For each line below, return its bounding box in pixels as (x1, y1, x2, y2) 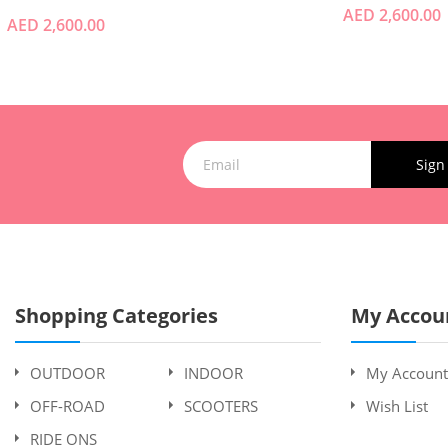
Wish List (366, 395, 428, 416)
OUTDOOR (30, 362, 105, 383)
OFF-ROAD (30, 395, 105, 416)
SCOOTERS (183, 395, 258, 416)
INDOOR (183, 362, 243, 383)
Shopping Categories (15, 301, 218, 329)
